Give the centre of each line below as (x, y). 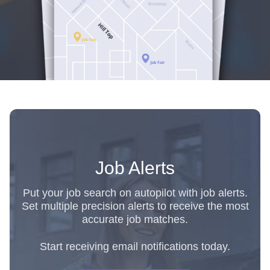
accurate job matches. (135, 219)
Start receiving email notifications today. (135, 246)
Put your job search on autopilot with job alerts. (135, 193)
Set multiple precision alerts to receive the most (135, 206)
